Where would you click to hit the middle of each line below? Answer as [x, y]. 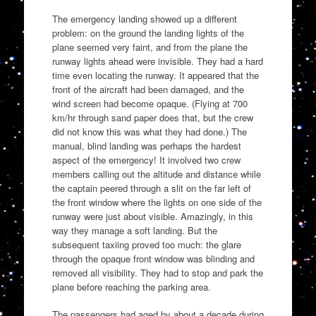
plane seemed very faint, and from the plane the [150, 47]
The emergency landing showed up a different [144, 18]
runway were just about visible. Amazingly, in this [152, 216]
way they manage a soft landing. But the [134, 230]
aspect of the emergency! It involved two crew [146, 159]
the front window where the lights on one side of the [157, 202]
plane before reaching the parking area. [131, 286]
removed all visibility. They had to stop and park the [157, 272]
